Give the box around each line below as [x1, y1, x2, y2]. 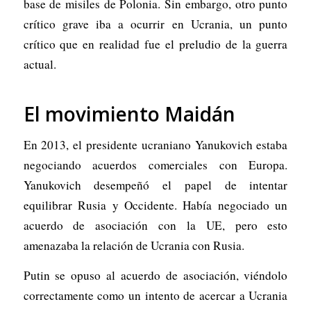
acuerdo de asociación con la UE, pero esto [23, 217, 288, 233]
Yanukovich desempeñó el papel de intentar [23, 176, 288, 193]
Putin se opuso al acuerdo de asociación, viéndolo [23, 267, 288, 284]
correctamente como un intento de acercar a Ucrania [23, 287, 288, 304]
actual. [23, 56, 56, 72]
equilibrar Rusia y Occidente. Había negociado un [23, 196, 288, 213]
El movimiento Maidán [23, 100, 235, 127]
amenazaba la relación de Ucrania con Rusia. [23, 237, 244, 253]
